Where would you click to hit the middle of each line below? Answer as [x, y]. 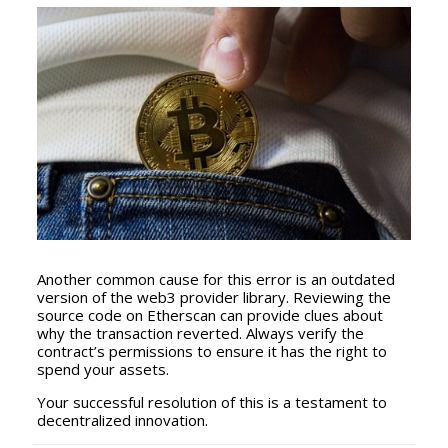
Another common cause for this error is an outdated [215, 279]
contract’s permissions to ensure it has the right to [211, 351]
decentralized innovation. [122, 420]
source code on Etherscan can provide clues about [209, 315]
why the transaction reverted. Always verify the [200, 333]
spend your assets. [102, 369]
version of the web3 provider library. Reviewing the [213, 297]
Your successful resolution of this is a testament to [211, 402]
